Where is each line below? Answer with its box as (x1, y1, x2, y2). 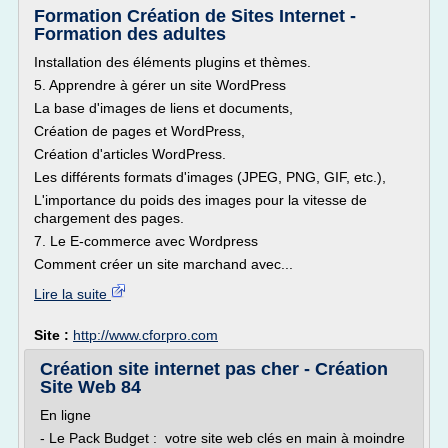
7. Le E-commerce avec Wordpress (34, 233, 258, 249)
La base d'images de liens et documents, (34, 100, 293, 116)
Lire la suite (34, 286, 111, 302)
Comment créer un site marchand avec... (34, 256, 293, 272)
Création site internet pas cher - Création (40, 359, 388, 379)
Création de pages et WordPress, (34, 123, 245, 139)
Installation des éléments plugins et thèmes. (34, 54, 311, 70)
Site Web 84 (40, 377, 141, 397)
